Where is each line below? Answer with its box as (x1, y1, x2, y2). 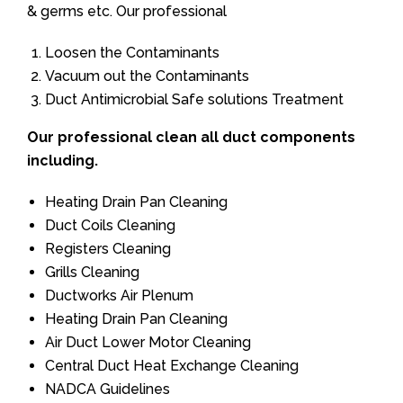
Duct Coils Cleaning (45, 217, 175, 234)
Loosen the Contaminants (45, 44, 219, 61)
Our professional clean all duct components (27, 129, 355, 146)
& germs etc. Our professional (27, 3, 227, 20)
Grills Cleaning (45, 264, 139, 281)
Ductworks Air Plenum (45, 287, 193, 304)
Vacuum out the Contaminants (45, 67, 249, 85)
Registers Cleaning (45, 240, 171, 257)
